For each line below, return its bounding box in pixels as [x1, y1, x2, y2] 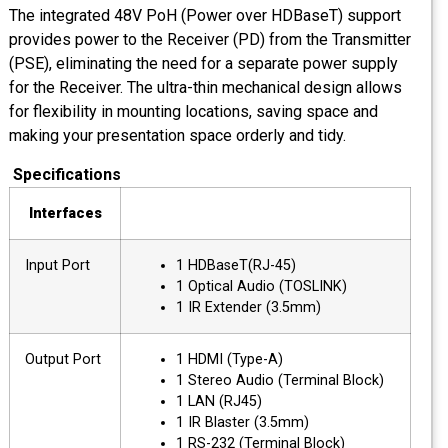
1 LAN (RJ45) [189, 392, 275, 410]
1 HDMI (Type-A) [189, 350, 296, 368]
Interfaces [41, 204, 115, 222]
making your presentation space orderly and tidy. [22, 126, 359, 146]
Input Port [38, 256, 103, 274]
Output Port [38, 350, 114, 368]
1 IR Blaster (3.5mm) [189, 413, 322, 431]
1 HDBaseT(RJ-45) [189, 256, 309, 274]
